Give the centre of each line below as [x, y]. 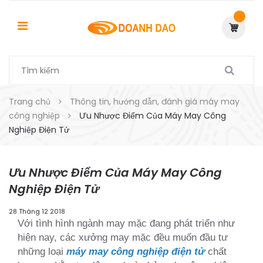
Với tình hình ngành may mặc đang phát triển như [126, 223]
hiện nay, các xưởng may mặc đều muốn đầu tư [123, 237]
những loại [42, 251]
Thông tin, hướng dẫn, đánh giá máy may [155, 102]
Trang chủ [30, 102]
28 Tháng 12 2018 [37, 211]
